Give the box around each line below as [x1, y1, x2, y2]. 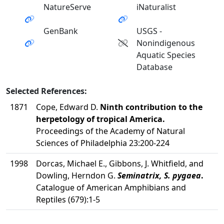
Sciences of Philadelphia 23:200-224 [36, 137, 169, 148]
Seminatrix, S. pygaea [117, 170, 201, 181]
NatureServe [43, 1, 91, 12]
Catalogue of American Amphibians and [36, 182, 186, 193]
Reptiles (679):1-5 [36, 194, 100, 205]
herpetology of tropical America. [36, 113, 165, 124]
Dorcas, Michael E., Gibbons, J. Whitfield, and [36, 158, 203, 169]
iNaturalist [136, 1, 176, 12]
